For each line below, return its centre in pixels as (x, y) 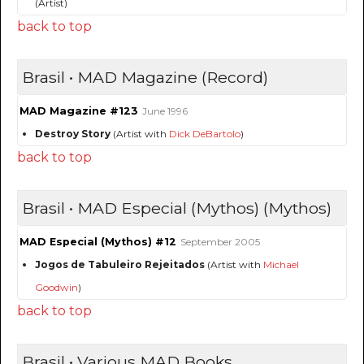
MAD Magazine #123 (79, 111)
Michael (281, 265)
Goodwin (56, 288)
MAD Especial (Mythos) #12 (98, 242)
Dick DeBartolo (205, 134)
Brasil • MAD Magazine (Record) (145, 78)
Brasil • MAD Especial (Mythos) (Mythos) (177, 208)
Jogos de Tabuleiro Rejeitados (120, 265)
